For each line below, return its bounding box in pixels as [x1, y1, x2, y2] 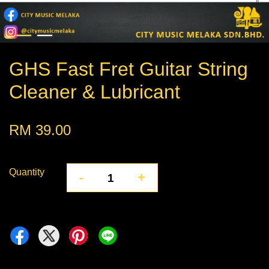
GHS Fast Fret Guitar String [9, 58, 248, 80]
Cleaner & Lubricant [9, 81, 180, 103]
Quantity [9, 167, 44, 178]
